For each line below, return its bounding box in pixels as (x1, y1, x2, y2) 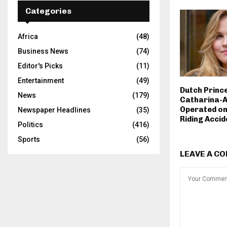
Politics (18, 121, 43, 129)
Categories (25, 6, 71, 16)
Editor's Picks (18, 62, 63, 70)
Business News (18, 47, 68, 56)
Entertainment (18, 77, 64, 85)
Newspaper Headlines (18, 106, 91, 115)
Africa (18, 32, 38, 41)
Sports (18, 135, 40, 144)
